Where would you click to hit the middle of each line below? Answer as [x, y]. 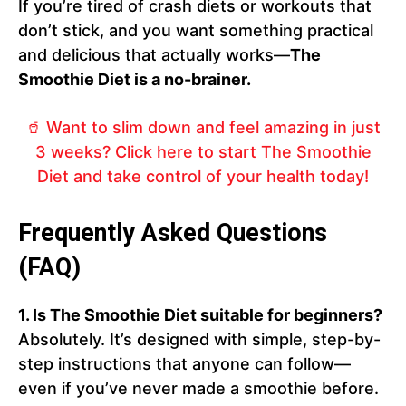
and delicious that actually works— [154, 55]
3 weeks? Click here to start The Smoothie [203, 152]
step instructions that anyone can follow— [184, 364]
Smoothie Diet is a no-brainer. [135, 80]
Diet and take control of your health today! [203, 177]
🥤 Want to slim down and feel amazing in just [203, 128]
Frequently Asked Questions [173, 233]
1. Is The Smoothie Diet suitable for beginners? [200, 315]
